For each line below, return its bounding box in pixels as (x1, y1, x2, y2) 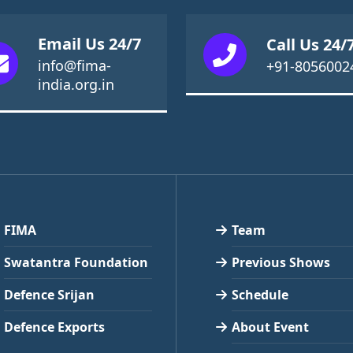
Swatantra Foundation (4, 254, 148, 271)
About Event (232, 318, 309, 336)
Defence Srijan (4, 286, 95, 303)
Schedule (232, 286, 288, 303)
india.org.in (38, 75, 114, 94)
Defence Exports (4, 318, 105, 336)
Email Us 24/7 (38, 33, 141, 54)
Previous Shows (232, 254, 330, 271)
